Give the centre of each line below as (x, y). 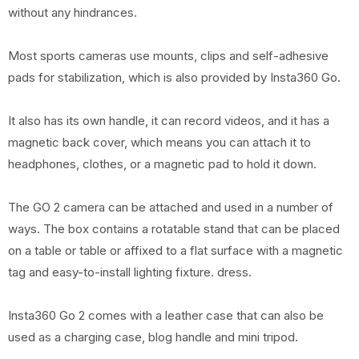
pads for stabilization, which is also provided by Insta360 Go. (174, 77)
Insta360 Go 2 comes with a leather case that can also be (166, 315)
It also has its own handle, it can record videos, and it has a (169, 121)
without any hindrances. (73, 12)
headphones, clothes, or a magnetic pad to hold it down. (162, 164)
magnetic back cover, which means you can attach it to (159, 142)
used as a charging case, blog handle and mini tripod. (153, 337)
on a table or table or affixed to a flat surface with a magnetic (175, 250)
